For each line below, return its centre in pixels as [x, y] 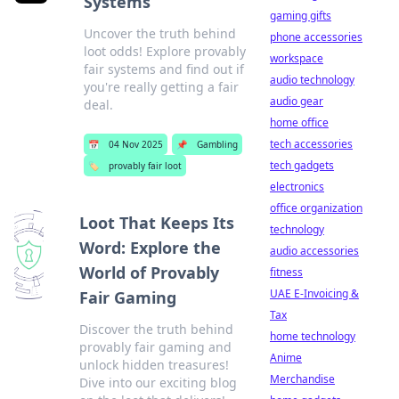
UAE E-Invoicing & [314, 293]
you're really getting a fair [161, 87]
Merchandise [302, 379]
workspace [297, 58]
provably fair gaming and [156, 347]
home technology [313, 336]
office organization [316, 208]
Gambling [217, 144]
